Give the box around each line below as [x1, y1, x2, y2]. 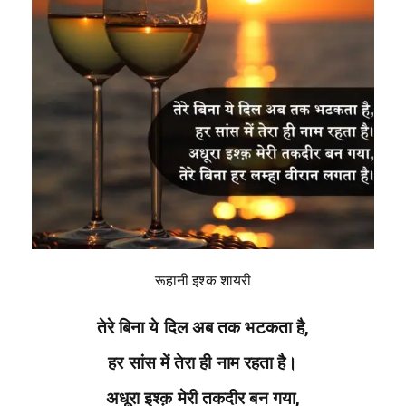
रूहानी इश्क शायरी [154, 272, 252, 290]
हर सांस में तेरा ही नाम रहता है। [108, 353, 298, 374]
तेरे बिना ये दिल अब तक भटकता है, [96, 318, 310, 339]
